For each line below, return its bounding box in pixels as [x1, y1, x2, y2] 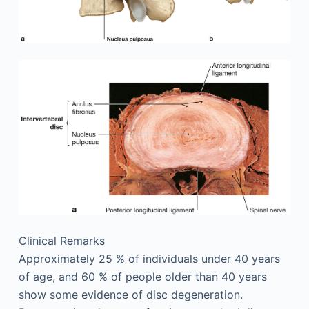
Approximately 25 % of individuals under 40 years [18, 251, 280, 266]
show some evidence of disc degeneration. [18, 287, 243, 301]
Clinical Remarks [18, 233, 105, 248]
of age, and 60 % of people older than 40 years [18, 269, 267, 283]
